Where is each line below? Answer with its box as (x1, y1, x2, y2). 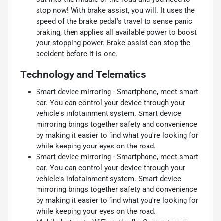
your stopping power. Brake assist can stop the (36, 38, 190, 47)
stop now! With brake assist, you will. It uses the (36, 5, 195, 15)
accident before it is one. (36, 49, 118, 58)
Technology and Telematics (20, 68, 146, 80)
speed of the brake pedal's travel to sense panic (36, 16, 192, 26)
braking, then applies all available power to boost (36, 27, 197, 37)
